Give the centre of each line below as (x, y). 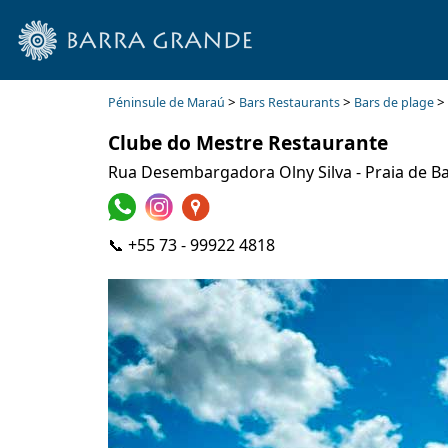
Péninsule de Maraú (166, 102)
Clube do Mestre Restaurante (247, 142)
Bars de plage (393, 102)
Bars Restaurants (289, 102)
